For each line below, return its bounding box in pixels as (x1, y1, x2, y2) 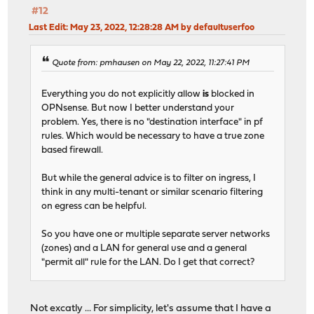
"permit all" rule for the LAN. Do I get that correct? (41, 257, 255, 267)
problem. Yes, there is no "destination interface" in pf (41, 117, 264, 127)
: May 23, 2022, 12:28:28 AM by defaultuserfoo (66, 23, 255, 33)
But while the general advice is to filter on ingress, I (41, 173, 257, 183)
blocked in (209, 89, 255, 99)
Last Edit (29, 23, 67, 33)
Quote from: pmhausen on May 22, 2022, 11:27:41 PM (52, 59, 250, 68)
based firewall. (41, 145, 104, 155)
